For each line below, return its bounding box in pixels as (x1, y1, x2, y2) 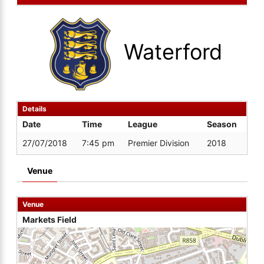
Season (207, 119, 237, 129)
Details (22, 104, 47, 113)
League (128, 119, 157, 129)
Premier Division (128, 138, 189, 148)
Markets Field (22, 214, 77, 225)
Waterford (123, 38, 222, 65)
